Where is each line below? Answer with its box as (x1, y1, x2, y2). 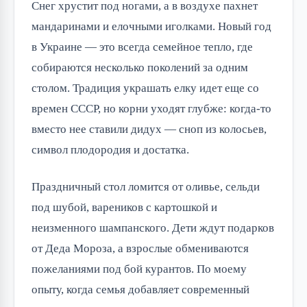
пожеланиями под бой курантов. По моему (32, 262, 247, 275)
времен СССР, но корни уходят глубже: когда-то (32, 101, 271, 115)
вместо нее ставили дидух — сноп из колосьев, (32, 122, 267, 136)
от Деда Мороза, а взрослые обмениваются (32, 241, 249, 255)
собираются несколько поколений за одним (32, 60, 248, 74)
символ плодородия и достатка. (32, 143, 189, 156)
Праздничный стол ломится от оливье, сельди (32, 180, 260, 193)
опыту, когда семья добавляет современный (32, 282, 249, 296)
